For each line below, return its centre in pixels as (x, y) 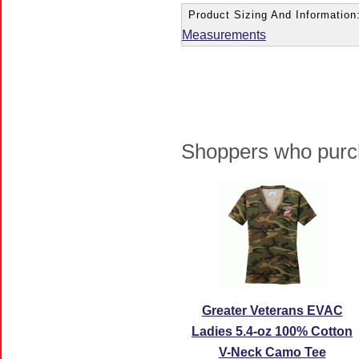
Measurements (224, 35)
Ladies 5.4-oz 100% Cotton (272, 331)
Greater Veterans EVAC (272, 311)
